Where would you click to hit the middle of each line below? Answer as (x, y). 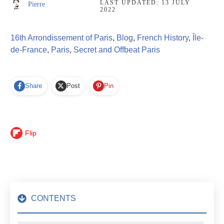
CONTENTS (53, 198)
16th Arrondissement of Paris (61, 37)
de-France (29, 49)
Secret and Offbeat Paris (117, 49)
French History (163, 37)
